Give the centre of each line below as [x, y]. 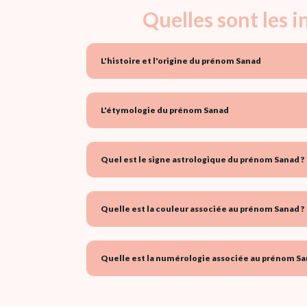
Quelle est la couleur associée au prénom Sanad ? [202, 208]
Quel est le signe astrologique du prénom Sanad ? [202, 159]
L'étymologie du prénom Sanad [165, 110]
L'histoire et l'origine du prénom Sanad [181, 60]
